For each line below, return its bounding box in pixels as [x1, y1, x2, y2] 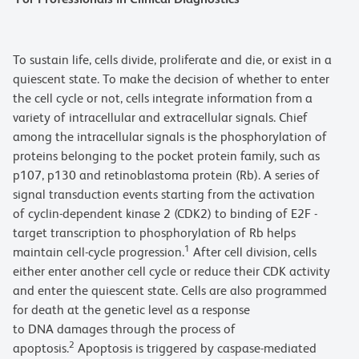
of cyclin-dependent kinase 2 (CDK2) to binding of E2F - [13, 206, 317, 222]
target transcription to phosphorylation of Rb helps [13, 225, 296, 241]
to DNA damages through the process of [13, 321, 236, 337]
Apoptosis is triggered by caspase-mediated [75, 341, 317, 357]
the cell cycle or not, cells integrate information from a [13, 91, 313, 107]
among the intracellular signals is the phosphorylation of [13, 129, 327, 145]
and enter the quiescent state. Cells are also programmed [13, 283, 327, 299]
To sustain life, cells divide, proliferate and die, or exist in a [13, 52, 332, 68]
